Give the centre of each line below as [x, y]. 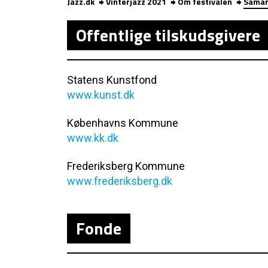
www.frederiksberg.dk [120, 181]
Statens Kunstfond [112, 80]
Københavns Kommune [123, 123]
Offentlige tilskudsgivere [168, 35]
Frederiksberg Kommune [126, 166]
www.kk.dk [93, 138]
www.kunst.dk [101, 95]
